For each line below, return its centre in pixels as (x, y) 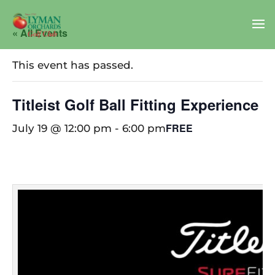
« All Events (40, 33)
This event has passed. (73, 65)
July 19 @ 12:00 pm (62, 128)
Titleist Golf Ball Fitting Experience (135, 104)
